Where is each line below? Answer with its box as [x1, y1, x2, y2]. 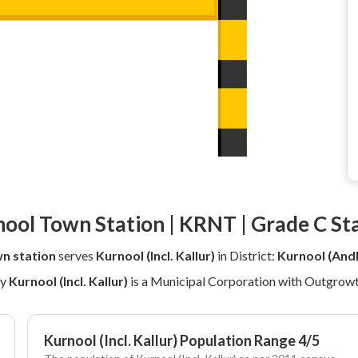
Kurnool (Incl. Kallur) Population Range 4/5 [44, 332, 320, 349]
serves [55, 248, 96, 263]
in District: [214, 248, 277, 263]
